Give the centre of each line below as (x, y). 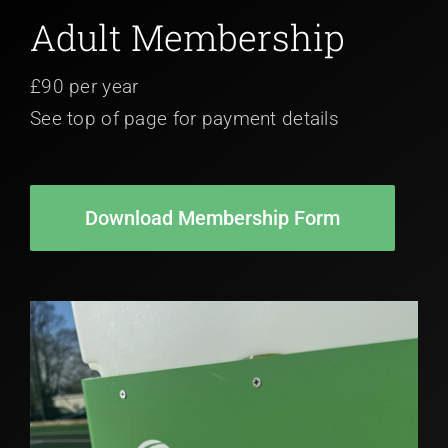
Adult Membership (187, 37)
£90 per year (84, 86)
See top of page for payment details (184, 118)
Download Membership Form (212, 218)
